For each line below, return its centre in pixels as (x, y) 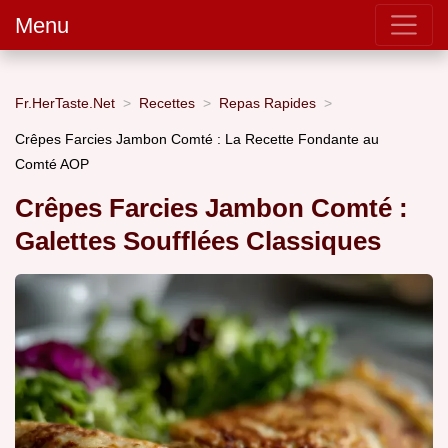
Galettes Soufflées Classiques (198, 241)
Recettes (167, 102)
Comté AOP (52, 163)
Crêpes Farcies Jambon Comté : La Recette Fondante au (197, 138)
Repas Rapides (267, 102)
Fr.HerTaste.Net (65, 102)
